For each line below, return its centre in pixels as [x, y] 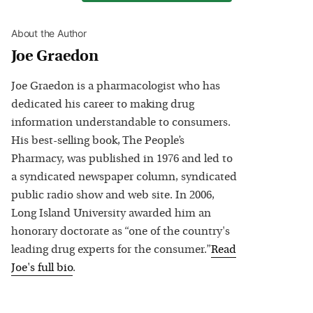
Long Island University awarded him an [111, 213]
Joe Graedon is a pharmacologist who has [116, 86]
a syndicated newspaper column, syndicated [124, 177]
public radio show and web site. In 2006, [113, 195]
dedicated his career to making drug [103, 104]
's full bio [50, 268]
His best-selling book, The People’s [98, 141]
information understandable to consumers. [121, 123]
